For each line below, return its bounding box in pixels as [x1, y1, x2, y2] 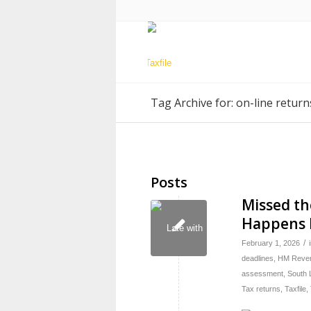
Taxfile [285, 285, 306, 293]
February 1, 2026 [242, 239, 300, 247]
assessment [242, 269, 283, 278]
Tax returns [242, 285, 280, 293]
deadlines [242, 254, 274, 262]
